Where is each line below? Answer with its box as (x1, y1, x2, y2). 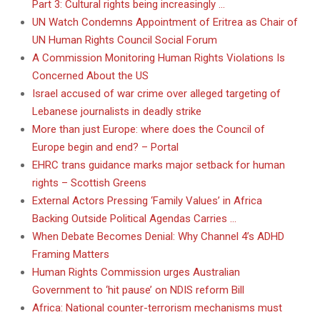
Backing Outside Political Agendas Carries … (32, 212, 236, 226)
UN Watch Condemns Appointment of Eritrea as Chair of (32, 16, 298, 29)
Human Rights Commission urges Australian (32, 266, 240, 279)
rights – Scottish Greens (32, 176, 146, 190)
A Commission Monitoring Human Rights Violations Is (32, 51, 285, 65)
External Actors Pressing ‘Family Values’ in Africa (32, 194, 262, 208)
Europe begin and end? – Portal (32, 141, 179, 154)
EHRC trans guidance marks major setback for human (32, 159, 285, 172)
